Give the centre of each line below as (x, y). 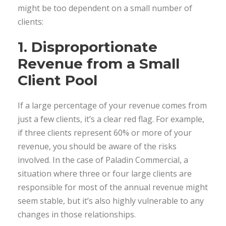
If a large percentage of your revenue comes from (112, 105)
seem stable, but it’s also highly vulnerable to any (111, 201)
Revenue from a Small (99, 63)
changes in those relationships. (77, 214)
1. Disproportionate (88, 47)
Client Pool (58, 80)
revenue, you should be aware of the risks (97, 146)
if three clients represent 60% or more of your (105, 132)
